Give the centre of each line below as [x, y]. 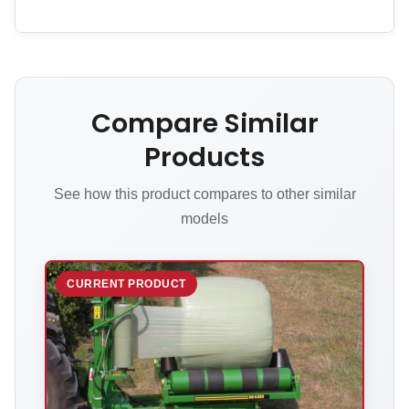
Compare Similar [204, 124]
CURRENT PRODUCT [126, 284]
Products [204, 157]
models [204, 219]
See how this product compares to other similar [204, 194]
